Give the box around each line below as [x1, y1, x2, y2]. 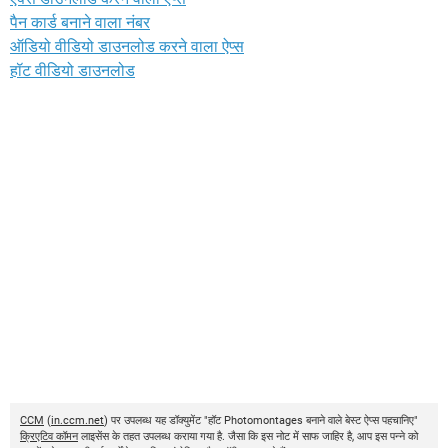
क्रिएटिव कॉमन [20, 429, 78, 443]
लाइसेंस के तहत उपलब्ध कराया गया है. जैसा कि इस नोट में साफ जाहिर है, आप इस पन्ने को [78, 429, 418, 443]
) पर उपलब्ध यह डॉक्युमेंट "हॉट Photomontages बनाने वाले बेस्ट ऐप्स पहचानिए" [104, 413, 418, 427]
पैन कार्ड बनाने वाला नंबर [10, 12, 150, 32]
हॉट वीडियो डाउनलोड [10, 60, 135, 80]
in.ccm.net [51, 413, 104, 427]
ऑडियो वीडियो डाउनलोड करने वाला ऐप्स [10, 36, 244, 56]
